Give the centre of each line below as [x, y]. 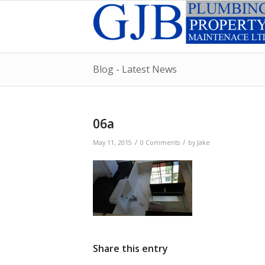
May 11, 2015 [112, 143]
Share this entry [130, 249]
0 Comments [160, 143]
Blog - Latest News [135, 69]
